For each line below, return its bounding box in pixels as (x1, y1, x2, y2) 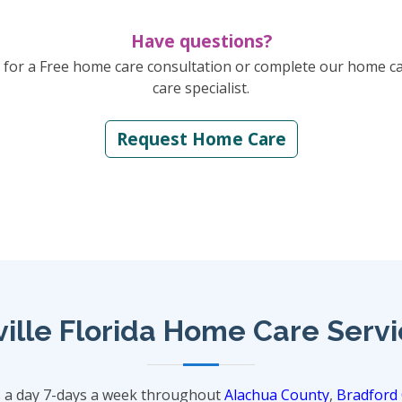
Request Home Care (116, 127, 286, 151)
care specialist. (153, 78, 249, 98)
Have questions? (130, 29, 272, 53)
